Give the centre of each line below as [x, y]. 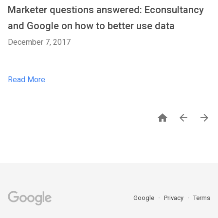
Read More [27, 80]
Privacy [174, 198]
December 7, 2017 [39, 42]
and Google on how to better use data [91, 26]
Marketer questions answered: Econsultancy [106, 10]
